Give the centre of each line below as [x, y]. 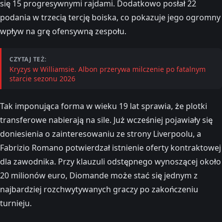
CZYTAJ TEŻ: [28, 59]
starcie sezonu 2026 [42, 79]
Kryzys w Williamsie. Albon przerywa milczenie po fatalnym [108, 69]
